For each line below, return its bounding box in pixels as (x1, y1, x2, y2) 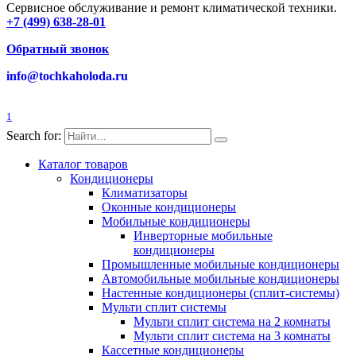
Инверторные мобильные (133, 229, 273, 243)
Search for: (6, 129, 61, 143)
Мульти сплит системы (102, 300, 226, 315)
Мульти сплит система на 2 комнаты (133, 315, 331, 329)
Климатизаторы (102, 186, 188, 200)
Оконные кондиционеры (102, 200, 236, 215)
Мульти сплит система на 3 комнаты (133, 329, 331, 343)
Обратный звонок (6, 42, 109, 56)
